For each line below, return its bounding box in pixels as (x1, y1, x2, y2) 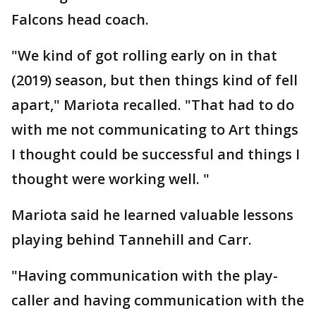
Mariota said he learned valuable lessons (11, 205, 293, 224)
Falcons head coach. (11, 9, 149, 29)
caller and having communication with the (11, 290, 304, 310)
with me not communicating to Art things (11, 119, 298, 139)
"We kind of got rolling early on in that (11, 45, 277, 65)
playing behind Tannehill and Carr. (11, 229, 252, 249)
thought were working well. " (11, 169, 209, 188)
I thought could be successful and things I (11, 144, 300, 164)
